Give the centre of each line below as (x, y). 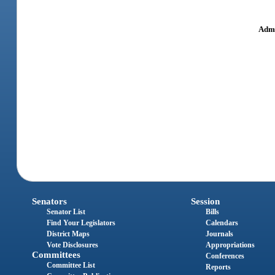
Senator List (66, 211)
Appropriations (230, 245)
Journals (219, 234)
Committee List (71, 265)
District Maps (68, 234)
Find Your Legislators (81, 223)
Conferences (225, 256)
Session (205, 201)
